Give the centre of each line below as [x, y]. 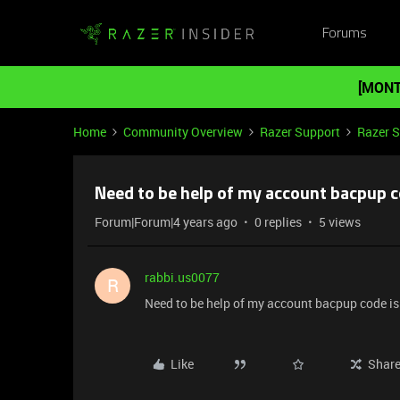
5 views [340, 222]
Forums [344, 33]
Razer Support [300, 132]
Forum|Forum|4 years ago [166, 222]
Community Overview [183, 132]
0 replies [278, 222]
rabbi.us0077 [182, 277]
